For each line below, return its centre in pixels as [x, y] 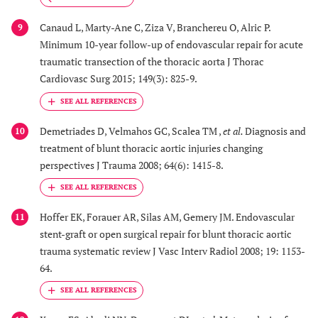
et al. [234, 131]
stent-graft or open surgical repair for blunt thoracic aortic [166, 234]
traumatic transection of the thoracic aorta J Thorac [152, 62]
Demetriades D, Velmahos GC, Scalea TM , [131, 131]
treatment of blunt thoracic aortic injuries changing [151, 148]
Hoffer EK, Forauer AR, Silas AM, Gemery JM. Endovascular [167, 216]
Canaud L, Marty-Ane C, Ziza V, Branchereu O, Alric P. [155, 28]
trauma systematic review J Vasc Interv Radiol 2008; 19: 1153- [172, 251]
